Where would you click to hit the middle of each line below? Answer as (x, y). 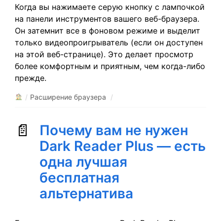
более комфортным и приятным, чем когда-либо (110, 66)
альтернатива (86, 193)
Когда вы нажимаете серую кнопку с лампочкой (110, 7)
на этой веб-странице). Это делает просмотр (104, 54)
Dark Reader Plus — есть (123, 146)
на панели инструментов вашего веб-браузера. (107, 19)
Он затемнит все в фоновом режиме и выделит (108, 31)
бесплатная (79, 178)
